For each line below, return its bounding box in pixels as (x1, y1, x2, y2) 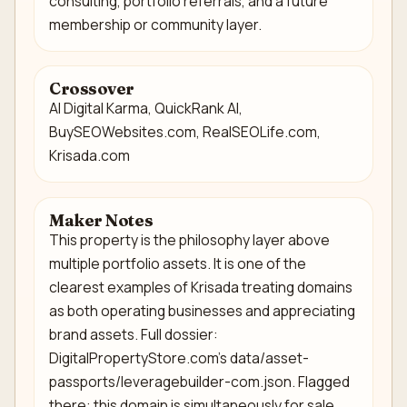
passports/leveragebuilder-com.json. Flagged (49, 371, 350, 392)
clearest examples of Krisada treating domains (49, 276, 352, 297)
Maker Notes (49, 209, 154, 231)
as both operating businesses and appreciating (49, 300, 355, 321)
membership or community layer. (49, 15, 262, 35)
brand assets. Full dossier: (49, 323, 218, 344)
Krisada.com (49, 145, 130, 166)
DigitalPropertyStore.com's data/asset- (49, 347, 309, 368)
